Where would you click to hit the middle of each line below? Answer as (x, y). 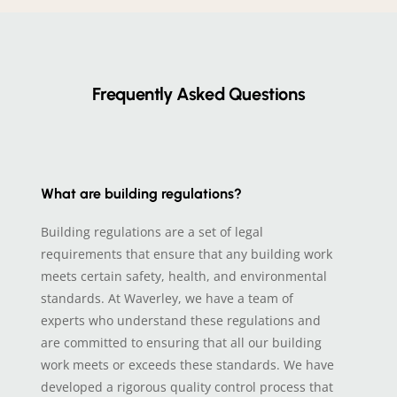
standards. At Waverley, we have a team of (167, 299)
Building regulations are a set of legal (152, 232)
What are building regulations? (141, 194)
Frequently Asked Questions (198, 94)
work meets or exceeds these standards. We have (187, 365)
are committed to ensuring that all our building (181, 343)
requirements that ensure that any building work (186, 254)
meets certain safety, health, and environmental (183, 276)
